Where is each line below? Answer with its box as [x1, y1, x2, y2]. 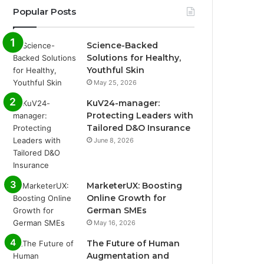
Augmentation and [87, 250, 170, 261]
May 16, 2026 [94, 218, 136, 227]
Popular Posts [13, 5, 77, 17]
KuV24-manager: [87, 97, 160, 108]
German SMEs [87, 204, 147, 216]
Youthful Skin [87, 64, 145, 75]
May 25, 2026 [94, 78, 137, 87]
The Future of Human [87, 237, 180, 249]
